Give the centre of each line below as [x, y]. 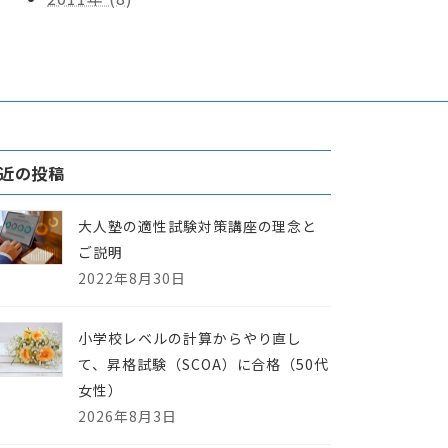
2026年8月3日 [127, 415]
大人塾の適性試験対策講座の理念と [198, 225]
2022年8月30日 [132, 277]
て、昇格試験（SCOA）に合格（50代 [204, 363]
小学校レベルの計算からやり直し [190, 337]
